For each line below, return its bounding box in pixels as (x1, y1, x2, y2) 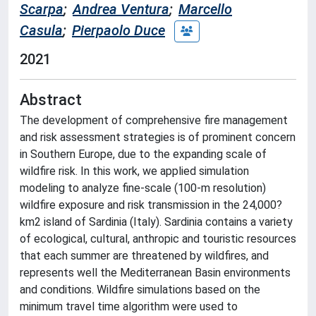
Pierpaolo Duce (72, 21, 165, 39)
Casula (20, 21, 63, 39)
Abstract (20, 90, 82, 109)
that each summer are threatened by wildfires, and (20, 248, 269, 262)
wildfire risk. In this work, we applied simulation (20, 164, 249, 178)
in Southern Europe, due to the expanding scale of (20, 147, 267, 161)
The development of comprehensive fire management (20, 113, 288, 127)
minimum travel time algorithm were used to (20, 299, 238, 313)
